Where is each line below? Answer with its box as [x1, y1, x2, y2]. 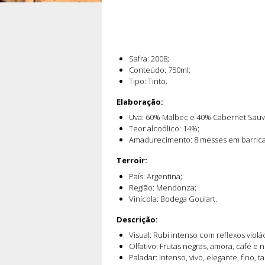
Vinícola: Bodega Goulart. [128, 193, 217, 204]
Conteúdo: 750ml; [128, 64, 190, 76]
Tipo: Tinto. [128, 76, 167, 87]
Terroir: [117, 155, 147, 166]
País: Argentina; [128, 170, 182, 182]
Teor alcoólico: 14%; [128, 123, 199, 134]
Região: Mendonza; [128, 182, 196, 193]
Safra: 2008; [128, 53, 169, 64]
